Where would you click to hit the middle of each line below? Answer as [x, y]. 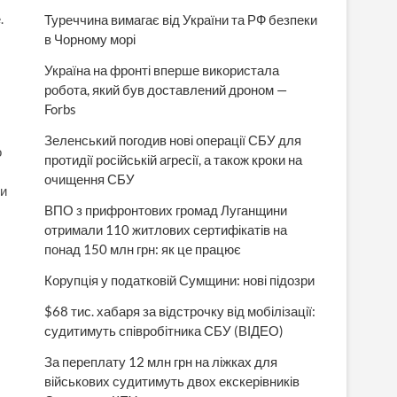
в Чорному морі [90, 39]
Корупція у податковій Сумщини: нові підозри [179, 280]
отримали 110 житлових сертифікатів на [166, 230]
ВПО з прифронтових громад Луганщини [166, 210]
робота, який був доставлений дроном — [166, 90]
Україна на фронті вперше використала [162, 70]
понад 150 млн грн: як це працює [143, 249]
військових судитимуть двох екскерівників [172, 381]
